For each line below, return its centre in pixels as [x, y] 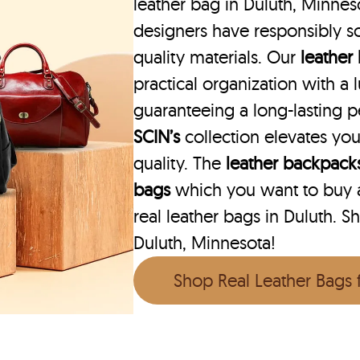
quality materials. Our [217, 57]
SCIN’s [160, 137]
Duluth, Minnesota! [205, 243]
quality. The [180, 164]
